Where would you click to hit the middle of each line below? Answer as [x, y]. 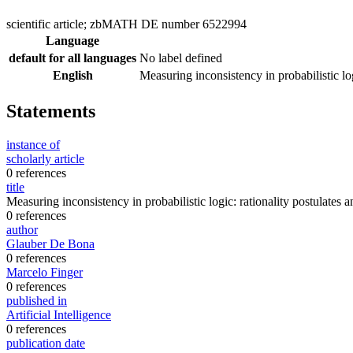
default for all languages [72, 58]
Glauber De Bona [50, 243]
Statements [51, 111]
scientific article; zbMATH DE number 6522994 [126, 24]
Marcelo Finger [45, 272]
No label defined [181, 58]
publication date [46, 343]
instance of [33, 144]
